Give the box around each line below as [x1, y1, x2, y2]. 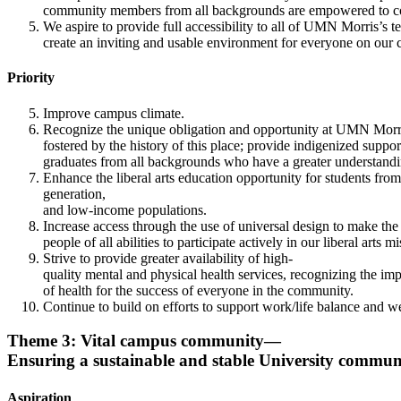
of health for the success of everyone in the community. [43, 282, 354, 298]
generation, [43, 185, 106, 201]
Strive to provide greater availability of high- [43, 250, 293, 266]
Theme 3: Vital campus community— [7, 331, 281, 351]
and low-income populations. [43, 201, 207, 218]
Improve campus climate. [43, 105, 184, 121]
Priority [7, 70, 55, 86]
